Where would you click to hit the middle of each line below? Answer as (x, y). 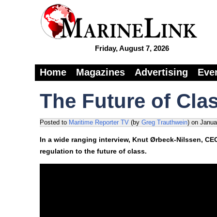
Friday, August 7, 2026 (132, 48)
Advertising (161, 72)
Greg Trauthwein (164, 122)
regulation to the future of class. (93, 151)
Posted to (54, 122)
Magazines (101, 72)
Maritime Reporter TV (99, 122)
